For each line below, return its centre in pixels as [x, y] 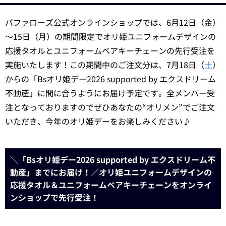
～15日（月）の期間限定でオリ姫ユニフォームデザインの [110, 36]
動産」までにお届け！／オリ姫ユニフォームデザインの [111, 172]
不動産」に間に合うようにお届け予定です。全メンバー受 [110, 93]
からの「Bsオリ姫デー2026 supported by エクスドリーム [110, 79]
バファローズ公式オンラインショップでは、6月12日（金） [113, 22]
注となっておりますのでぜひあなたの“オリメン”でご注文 [110, 107]
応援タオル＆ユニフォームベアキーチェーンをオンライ [111, 185]
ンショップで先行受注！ [54, 197]
